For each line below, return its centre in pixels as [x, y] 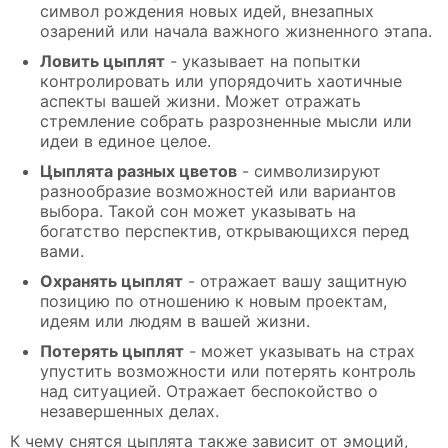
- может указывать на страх [299, 351]
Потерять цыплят [112, 351]
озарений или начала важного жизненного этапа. [236, 31]
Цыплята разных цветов [138, 171]
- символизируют [309, 171]
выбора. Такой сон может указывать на [198, 211]
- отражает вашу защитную [295, 281]
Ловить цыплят [102, 61]
